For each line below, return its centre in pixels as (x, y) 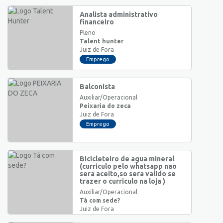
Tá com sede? (100, 200)
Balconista (97, 86)
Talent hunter (102, 41)
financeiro (97, 22)
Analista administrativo (119, 14)
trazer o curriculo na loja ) (122, 181)
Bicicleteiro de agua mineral (127, 159)
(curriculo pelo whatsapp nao (128, 166)
